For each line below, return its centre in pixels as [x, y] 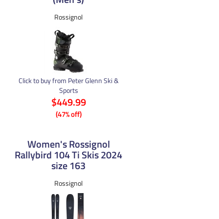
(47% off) [68, 114]
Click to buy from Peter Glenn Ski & [68, 80]
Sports [68, 90]
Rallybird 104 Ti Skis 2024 [68, 154]
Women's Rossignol [68, 144]
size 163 [68, 165]
